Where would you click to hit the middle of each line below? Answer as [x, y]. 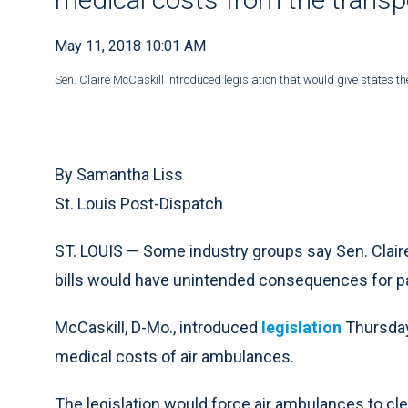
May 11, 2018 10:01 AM [130, 46]
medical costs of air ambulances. [174, 357]
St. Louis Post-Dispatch [139, 204]
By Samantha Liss [119, 174]
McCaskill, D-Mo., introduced [158, 327]
